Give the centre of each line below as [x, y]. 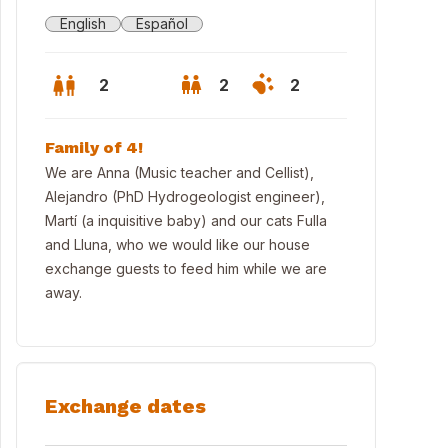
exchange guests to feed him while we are [186, 268]
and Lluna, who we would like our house [177, 244]
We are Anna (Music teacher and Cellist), [179, 172]
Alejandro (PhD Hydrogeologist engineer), [185, 196]
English [83, 23]
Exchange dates [125, 406]
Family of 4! [94, 147]
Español [162, 23]
